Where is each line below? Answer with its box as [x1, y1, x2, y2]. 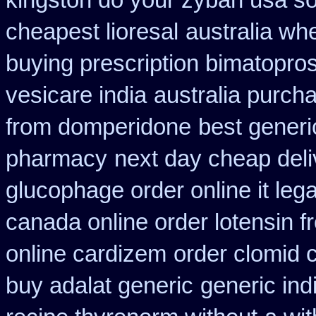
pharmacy [6, 146, 107, 171]
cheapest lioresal [6, 19, 178, 44]
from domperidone [6, 114, 191, 140]
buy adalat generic [6, 273, 193, 298]
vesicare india [6, 83, 147, 108]
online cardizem [6, 241, 166, 267]
